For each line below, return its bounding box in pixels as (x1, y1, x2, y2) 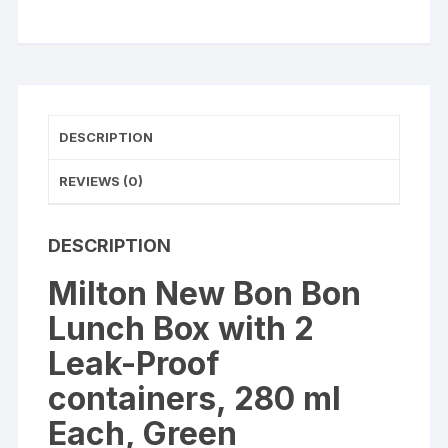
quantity (47, 148, 102, 168)
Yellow (47, 100, 93, 120)
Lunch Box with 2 (48, 309, 315, 349)
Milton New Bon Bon (48, 274, 362, 314)
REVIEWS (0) (59, 173, 144, 190)
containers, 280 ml (48, 379, 342, 419)
